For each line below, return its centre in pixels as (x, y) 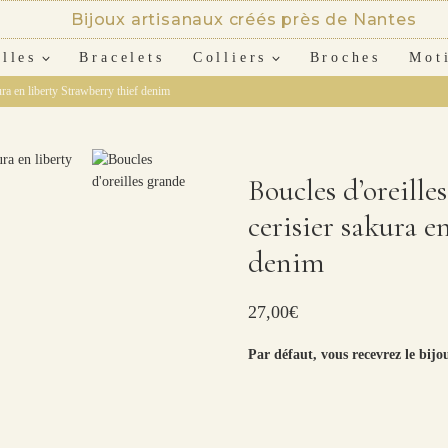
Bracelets (122, 57)
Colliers (230, 57)
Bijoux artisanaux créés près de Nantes (244, 19)
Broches (345, 57)
